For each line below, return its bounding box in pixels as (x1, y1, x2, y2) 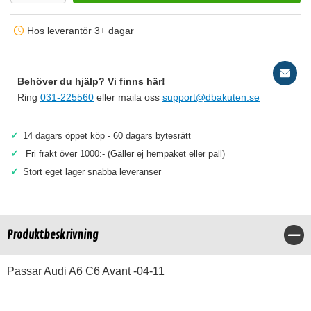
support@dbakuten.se (162, 92, 260, 103)
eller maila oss (94, 92, 162, 103)
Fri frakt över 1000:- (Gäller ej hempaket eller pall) (23, 149, 225, 159)
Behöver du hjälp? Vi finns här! (17, 76, 165, 87)
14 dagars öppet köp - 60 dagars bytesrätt (23, 131, 191, 141)
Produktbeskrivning (7, 228, 98, 242)
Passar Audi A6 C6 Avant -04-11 (7, 265, 165, 277)
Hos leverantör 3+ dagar (27, 25, 134, 36)
